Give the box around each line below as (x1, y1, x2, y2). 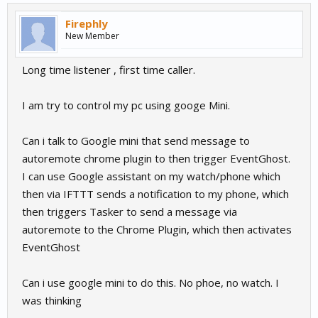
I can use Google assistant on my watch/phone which (22, 169, 280, 183)
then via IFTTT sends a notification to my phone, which (22, 187, 289, 201)
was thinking (22, 293, 82, 307)
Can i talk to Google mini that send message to (22, 133, 250, 148)
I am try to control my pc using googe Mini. (22, 98, 230, 112)
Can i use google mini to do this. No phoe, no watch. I (22, 275, 279, 290)
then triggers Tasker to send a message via (22, 204, 237, 219)
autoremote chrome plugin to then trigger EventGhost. (22, 151, 290, 165)
